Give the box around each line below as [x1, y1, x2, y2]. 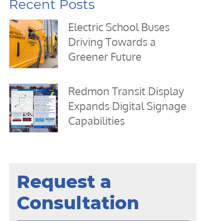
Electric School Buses [68, 20, 170, 34]
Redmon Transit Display [68, 84, 184, 98]
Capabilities [68, 113, 125, 127]
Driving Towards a [68, 35, 156, 48]
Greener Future [68, 49, 142, 63]
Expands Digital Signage [68, 99, 186, 112]
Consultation [17, 192, 139, 214]
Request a [17, 171, 111, 192]
